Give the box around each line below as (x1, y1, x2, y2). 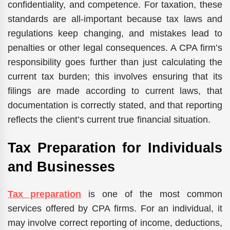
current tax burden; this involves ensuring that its (8, 71, 222, 82)
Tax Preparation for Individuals (8, 140, 222, 156)
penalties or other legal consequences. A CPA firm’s (8, 43, 222, 53)
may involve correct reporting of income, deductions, (8, 217, 222, 228)
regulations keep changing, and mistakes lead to (8, 28, 222, 39)
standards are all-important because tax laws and (8, 14, 222, 25)
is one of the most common (81, 188, 222, 199)
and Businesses (8, 159, 116, 175)
